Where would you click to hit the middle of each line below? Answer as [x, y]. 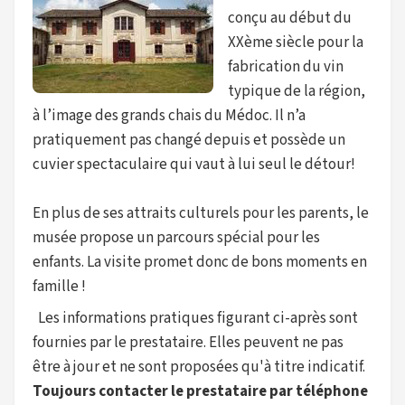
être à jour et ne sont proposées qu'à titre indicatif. [199, 367]
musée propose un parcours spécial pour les [176, 238]
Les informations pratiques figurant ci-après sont [195, 318]
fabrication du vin [286, 67]
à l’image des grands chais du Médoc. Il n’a [169, 116]
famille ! [59, 287]
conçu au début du [290, 18]
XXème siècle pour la [296, 42]
